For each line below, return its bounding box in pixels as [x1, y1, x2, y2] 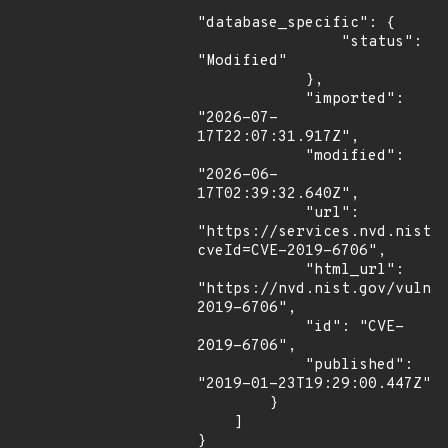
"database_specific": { [197, 14, 395, 33]
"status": [197, 33, 341, 52]
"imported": [197, 90, 305, 109]
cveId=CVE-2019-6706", [197, 242, 386, 261]
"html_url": [197, 261, 305, 280]
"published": [197, 356, 305, 375]
